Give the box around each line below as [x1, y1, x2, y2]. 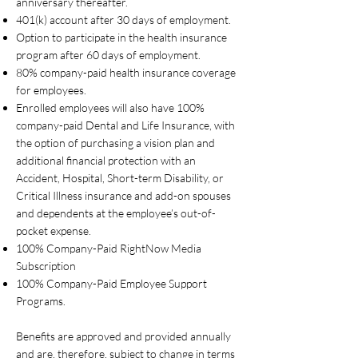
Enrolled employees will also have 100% [16, 101, 205, 114]
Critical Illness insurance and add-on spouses [16, 189, 231, 202]
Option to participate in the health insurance [16, 30, 227, 44]
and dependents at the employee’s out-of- [16, 206, 216, 220]
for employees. [16, 83, 86, 97]
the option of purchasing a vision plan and [16, 136, 215, 149]
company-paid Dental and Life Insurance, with [16, 118, 235, 132]
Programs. [16, 294, 66, 308]
